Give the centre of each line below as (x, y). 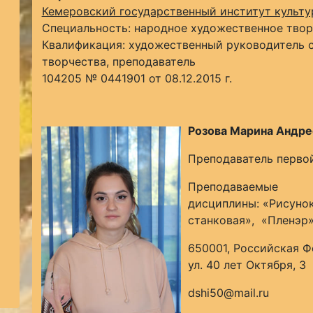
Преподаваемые (233, 187)
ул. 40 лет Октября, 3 (247, 265)
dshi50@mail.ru (228, 293)
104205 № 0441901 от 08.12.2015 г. (137, 78)
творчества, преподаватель (118, 61)
